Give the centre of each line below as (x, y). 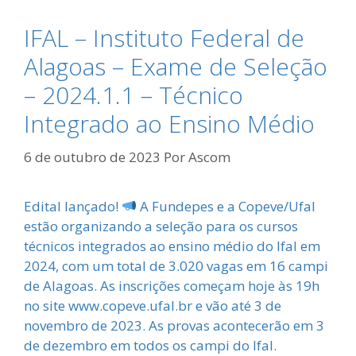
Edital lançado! (73, 206)
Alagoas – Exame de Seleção (176, 67)
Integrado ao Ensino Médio (169, 124)
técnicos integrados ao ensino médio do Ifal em (172, 246)
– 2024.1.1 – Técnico (133, 95)
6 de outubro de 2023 (92, 157)
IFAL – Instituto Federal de (164, 38)
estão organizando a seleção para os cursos (161, 226)
